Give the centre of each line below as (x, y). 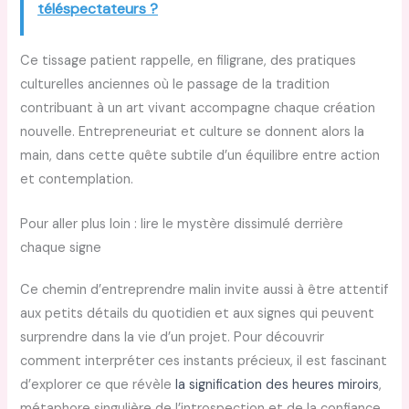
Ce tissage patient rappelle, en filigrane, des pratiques (189, 60)
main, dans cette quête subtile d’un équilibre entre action (200, 155)
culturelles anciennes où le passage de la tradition (175, 84)
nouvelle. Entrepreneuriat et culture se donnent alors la (193, 131)
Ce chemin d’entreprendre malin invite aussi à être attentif (204, 289)
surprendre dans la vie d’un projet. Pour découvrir (173, 337)
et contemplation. (77, 179)
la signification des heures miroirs (278, 384)
